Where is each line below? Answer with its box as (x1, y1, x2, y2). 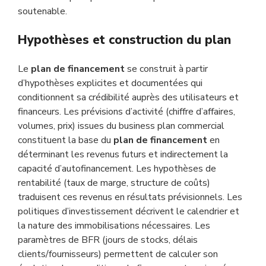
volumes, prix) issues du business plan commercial (18, 119, 224, 132)
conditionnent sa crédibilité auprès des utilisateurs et (18, 91, 239, 104)
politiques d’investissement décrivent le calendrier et (18, 205, 239, 218)
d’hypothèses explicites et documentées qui (18, 77, 202, 90)
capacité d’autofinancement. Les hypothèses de (18, 162, 216, 175)
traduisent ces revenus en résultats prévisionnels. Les (18, 191, 242, 204)
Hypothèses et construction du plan (18, 31, 231, 48)
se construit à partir (125, 62, 208, 75)
